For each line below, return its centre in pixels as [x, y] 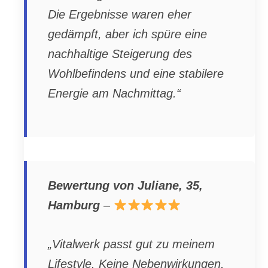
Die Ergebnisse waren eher [120, 14]
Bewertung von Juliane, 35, [125, 186]
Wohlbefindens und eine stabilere [136, 73]
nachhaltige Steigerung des [120, 54]
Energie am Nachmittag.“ [114, 93]
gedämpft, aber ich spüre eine [127, 34]
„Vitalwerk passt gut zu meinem [131, 244]
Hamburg [74, 205]
